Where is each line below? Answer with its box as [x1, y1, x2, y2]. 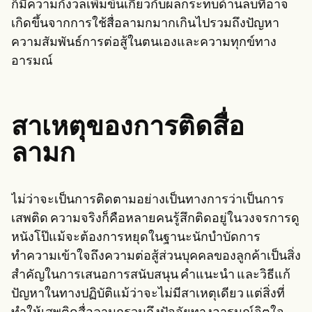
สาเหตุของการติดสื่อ [11, 114, 244, 142]
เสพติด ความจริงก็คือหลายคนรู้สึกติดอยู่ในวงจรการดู [11, 212, 299, 226]
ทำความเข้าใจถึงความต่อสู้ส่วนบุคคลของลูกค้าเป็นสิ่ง [11, 249, 301, 263]
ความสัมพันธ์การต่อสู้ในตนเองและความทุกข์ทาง [11, 36, 276, 49]
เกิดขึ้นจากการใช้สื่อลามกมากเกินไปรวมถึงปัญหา [11, 17, 279, 31]
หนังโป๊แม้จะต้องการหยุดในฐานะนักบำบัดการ [11, 231, 260, 244]
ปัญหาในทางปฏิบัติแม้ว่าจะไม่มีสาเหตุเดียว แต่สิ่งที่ [11, 287, 285, 301]
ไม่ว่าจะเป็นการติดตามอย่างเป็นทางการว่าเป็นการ [11, 193, 284, 207]
